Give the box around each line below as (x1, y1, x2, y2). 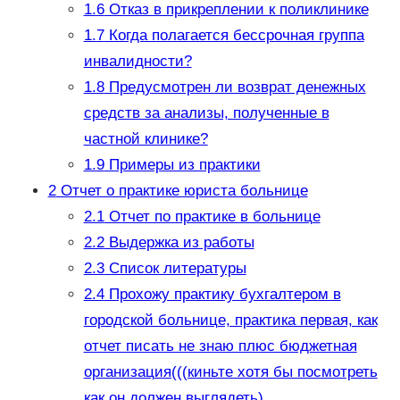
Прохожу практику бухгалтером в (104, 286, 341, 304)
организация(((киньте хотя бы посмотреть (83, 363, 378, 381)
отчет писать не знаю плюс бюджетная (83, 337, 357, 355)
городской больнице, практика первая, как (83, 312, 378, 329)
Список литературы (104, 260, 246, 278)
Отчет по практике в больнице (104, 208, 321, 226)
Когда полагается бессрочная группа (104, 27, 364, 45)
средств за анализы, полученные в (83, 104, 329, 122)
